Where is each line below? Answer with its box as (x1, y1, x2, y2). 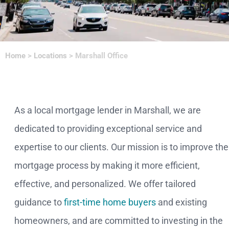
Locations (34, 51, 67, 60)
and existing (156, 197, 208, 208)
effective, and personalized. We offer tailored (14, 178, 196, 190)
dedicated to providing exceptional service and (14, 123, 202, 134)
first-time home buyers (64, 197, 156, 208)
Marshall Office (75, 51, 128, 60)
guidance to (14, 197, 64, 208)
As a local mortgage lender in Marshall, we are (14, 105, 201, 116)
